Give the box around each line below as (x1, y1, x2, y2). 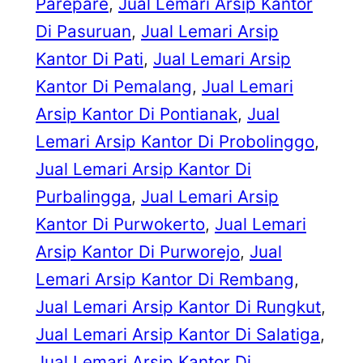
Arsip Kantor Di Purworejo (36, 241, 240, 263)
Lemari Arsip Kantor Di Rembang (36, 269, 294, 290)
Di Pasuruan (36, 21, 131, 42)
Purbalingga (36, 186, 131, 207)
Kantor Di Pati (36, 49, 143, 70)
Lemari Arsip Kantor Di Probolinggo (36, 131, 314, 152)
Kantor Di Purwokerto (36, 214, 205, 235)
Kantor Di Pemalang (36, 76, 192, 97)
